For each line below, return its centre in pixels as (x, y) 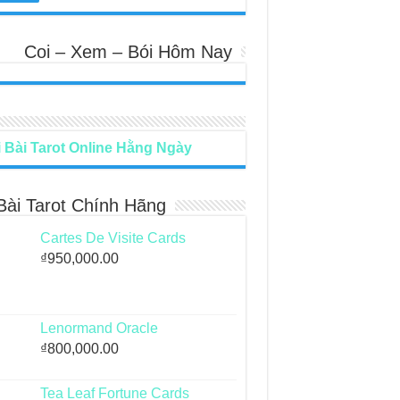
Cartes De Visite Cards (112, 238)
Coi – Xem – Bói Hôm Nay (128, 52)
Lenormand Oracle (99, 329)
